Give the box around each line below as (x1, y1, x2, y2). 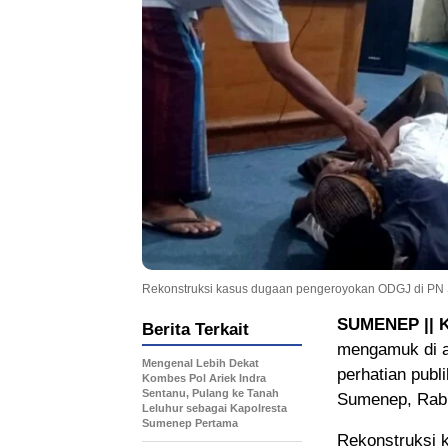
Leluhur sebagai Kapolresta (142, 401, 287, 414)
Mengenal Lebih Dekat (142, 356, 259, 369)
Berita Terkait (142, 319, 249, 339)
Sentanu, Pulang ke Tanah (142, 386, 279, 399)
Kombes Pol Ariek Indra (142, 371, 266, 384)
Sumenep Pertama (142, 416, 241, 429)
